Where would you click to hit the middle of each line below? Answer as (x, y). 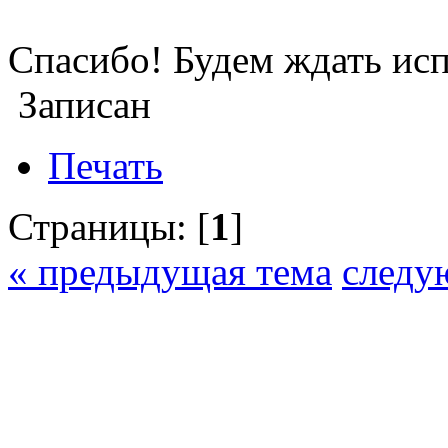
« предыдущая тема (170, 271)
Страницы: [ (109, 226)
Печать (105, 165)
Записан (79, 104)
